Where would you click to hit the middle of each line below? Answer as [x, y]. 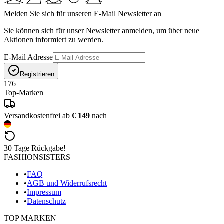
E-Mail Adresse [28, 57]
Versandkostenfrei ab [38, 115]
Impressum [44, 192]
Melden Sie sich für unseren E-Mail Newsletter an [83, 13]
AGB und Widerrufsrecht [67, 183]
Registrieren [37, 74]
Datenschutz [46, 201]
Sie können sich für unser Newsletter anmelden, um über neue [102, 30]
